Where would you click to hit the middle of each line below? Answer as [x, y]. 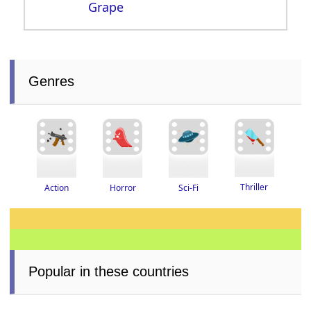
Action [57, 187]
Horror [123, 187]
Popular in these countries [109, 271]
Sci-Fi [188, 187]
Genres [52, 82]
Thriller [254, 187]
